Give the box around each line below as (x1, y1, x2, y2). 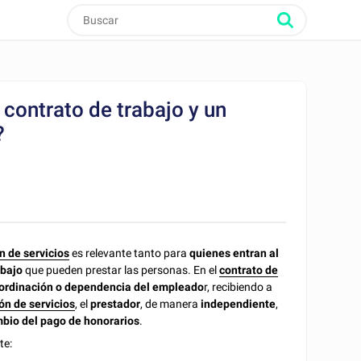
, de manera (140, 297, 201, 310)
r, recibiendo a (204, 280, 273, 293)
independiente (201, 297, 276, 310)
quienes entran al (189, 246, 280, 259)
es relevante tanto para (69, 246, 190, 259)
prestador (90, 297, 141, 310)
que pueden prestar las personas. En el (23, 263, 220, 276)
